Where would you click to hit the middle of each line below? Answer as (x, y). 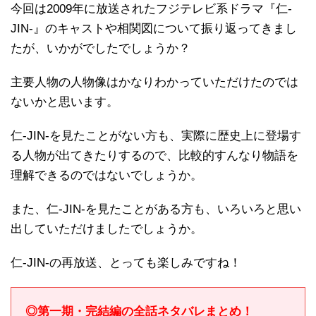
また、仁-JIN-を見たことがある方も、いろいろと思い (156, 209)
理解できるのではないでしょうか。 (107, 175)
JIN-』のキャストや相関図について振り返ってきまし (154, 28)
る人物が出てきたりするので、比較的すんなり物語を (154, 155)
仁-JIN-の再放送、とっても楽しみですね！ (126, 262)
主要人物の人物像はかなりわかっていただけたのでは (154, 82)
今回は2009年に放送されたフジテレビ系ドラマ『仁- (151, 8)
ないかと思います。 (65, 102)
